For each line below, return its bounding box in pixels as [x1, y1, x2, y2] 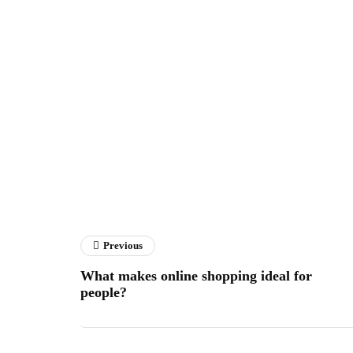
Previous [103, 240, 143, 251]
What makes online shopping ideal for [80, 268, 312, 284]
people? [80, 284, 127, 300]
